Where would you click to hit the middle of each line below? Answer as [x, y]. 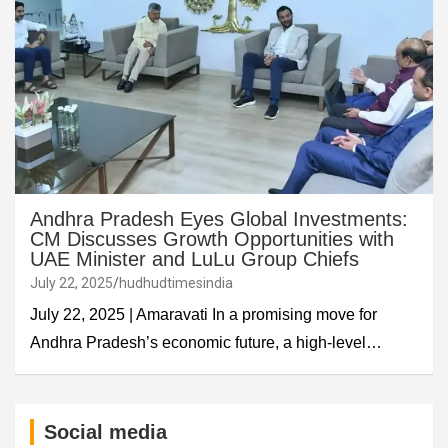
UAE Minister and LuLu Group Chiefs [194, 258]
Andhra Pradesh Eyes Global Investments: [219, 218]
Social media [105, 431]
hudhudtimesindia [176, 282]
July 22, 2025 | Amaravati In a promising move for [203, 314]
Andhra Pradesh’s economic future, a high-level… [206, 342]
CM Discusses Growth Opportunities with [212, 238]
